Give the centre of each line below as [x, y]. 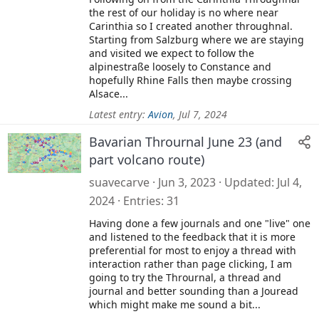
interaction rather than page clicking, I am [190, 263]
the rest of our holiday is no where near [184, 12]
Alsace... [109, 93]
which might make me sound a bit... [175, 304]
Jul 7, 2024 [203, 114]
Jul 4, [289, 182]
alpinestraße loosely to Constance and [180, 66]
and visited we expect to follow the [172, 53]
